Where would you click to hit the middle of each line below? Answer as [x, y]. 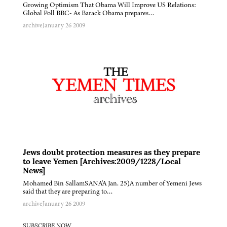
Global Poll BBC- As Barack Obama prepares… [89, 13]
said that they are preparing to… [68, 192]
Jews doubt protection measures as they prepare [111, 153]
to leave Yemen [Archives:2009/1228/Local [102, 162]
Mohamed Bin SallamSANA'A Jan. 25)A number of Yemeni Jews [112, 183]
